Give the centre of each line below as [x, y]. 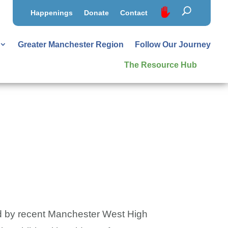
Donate [96, 13]
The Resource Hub [161, 65]
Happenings [51, 13]
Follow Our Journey [173, 45]
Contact [134, 13]
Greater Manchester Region [71, 45]
